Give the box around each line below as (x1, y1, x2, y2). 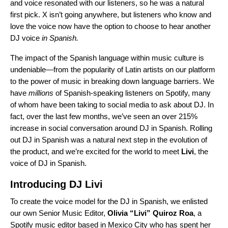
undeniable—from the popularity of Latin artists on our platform (10, 65, 215, 74)
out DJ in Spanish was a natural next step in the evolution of (10, 135, 207, 145)
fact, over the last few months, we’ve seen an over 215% (10, 112, 197, 121)
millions (28, 89, 53, 98)
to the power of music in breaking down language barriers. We (10, 77, 214, 86)
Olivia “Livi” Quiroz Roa (107, 209, 193, 218)
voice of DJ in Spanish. (10, 159, 87, 168)
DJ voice (10, 34, 42, 43)
